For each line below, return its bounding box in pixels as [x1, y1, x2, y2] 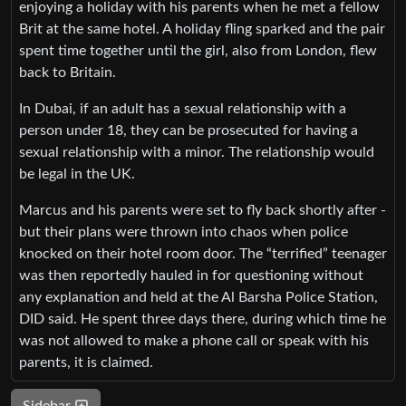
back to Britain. [19, 64, 116, 80]
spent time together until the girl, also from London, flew [19, 43, 377, 58]
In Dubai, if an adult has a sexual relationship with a [19, 101, 346, 116]
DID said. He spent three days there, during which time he [19, 311, 386, 326]
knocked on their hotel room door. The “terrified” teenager [19, 246, 387, 261]
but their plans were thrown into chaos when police [19, 224, 348, 239]
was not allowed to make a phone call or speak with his [19, 333, 369, 348]
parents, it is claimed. [19, 354, 153, 370]
